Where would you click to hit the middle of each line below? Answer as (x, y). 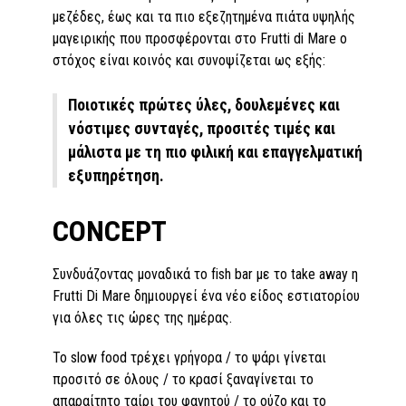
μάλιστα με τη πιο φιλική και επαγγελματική (215, 152)
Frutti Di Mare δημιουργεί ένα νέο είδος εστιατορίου (206, 295)
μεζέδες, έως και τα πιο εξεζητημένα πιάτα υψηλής (204, 16)
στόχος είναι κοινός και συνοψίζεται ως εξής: (189, 60)
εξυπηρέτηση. (116, 175)
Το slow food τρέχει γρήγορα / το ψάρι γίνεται (189, 358)
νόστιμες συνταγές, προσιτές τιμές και (202, 128)
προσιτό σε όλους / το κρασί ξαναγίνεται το (183, 380)
